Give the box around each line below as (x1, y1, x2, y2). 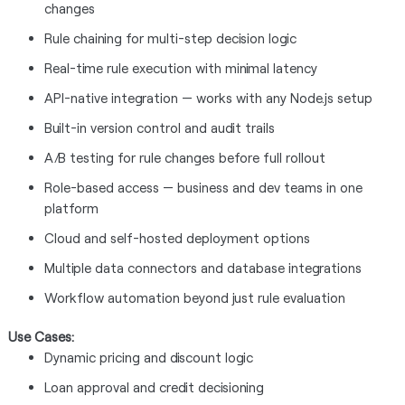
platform (43, 200, 99, 216)
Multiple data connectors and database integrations (43, 259, 362, 276)
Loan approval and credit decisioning (43, 379, 264, 395)
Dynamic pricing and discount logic (43, 349, 253, 365)
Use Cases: (7, 328, 74, 344)
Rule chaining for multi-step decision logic (43, 30, 297, 46)
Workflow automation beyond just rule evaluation (43, 289, 345, 306)
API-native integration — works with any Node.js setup (43, 89, 372, 106)
